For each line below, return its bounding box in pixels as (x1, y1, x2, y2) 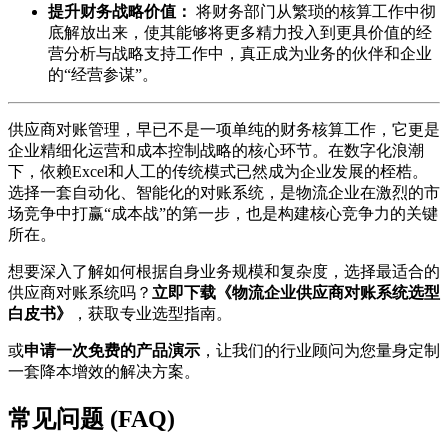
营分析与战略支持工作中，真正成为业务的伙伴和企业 (48, 45, 432, 62)
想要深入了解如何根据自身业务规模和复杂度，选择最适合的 (8, 263, 440, 280)
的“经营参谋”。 (48, 66, 158, 83)
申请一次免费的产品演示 (24, 342, 200, 359)
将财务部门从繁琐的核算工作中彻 (192, 3, 436, 20)
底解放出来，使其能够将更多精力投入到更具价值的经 (48, 24, 432, 41)
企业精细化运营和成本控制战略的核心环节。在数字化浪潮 (8, 142, 424, 159)
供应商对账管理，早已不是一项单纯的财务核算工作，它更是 (8, 121, 440, 138)
